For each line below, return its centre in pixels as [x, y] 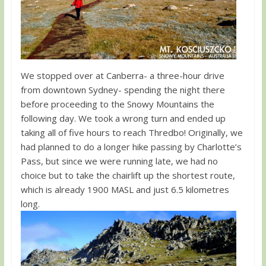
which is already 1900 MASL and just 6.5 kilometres [125, 189]
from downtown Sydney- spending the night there [123, 89]
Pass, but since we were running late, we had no [119, 161]
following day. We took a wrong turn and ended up [123, 118]
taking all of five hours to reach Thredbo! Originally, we [132, 132]
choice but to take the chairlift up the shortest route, [128, 175]
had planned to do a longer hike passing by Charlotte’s [131, 146]
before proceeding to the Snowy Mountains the [117, 104]
